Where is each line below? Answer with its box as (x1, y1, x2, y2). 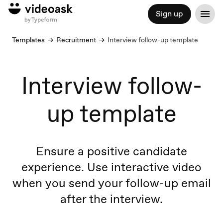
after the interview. (60, 191, 163, 207)
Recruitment (56, 35, 96, 44)
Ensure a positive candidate (36, 143, 187, 159)
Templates (12, 35, 45, 44)
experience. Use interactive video (21, 159, 202, 175)
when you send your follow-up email (12, 175, 211, 191)
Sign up (155, 8, 183, 19)
